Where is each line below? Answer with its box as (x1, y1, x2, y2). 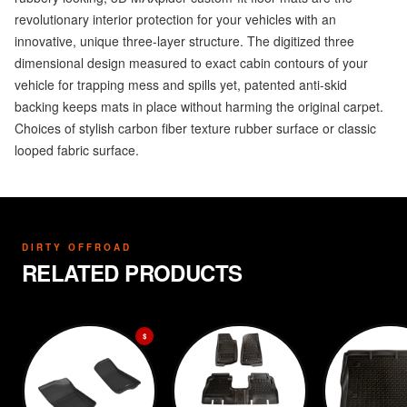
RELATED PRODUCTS (22, 257, 243, 288)
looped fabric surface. (15, 141, 139, 159)
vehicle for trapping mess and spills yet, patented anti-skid (15, 75, 347, 94)
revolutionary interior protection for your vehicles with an (15, 10, 336, 28)
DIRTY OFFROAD (22, 241, 132, 253)
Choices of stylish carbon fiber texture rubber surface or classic (15, 119, 376, 137)
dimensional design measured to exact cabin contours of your (15, 54, 368, 72)
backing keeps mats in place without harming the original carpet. (15, 97, 383, 115)
